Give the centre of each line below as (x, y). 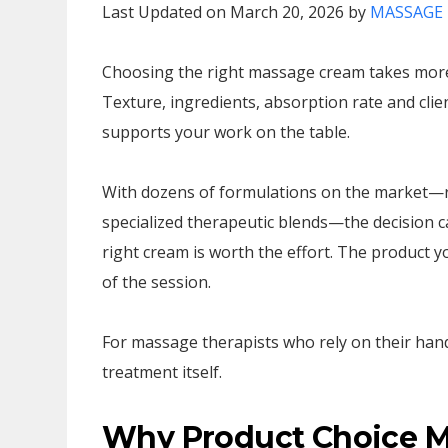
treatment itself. (162, 372)
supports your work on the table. (226, 132)
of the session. (156, 282)
